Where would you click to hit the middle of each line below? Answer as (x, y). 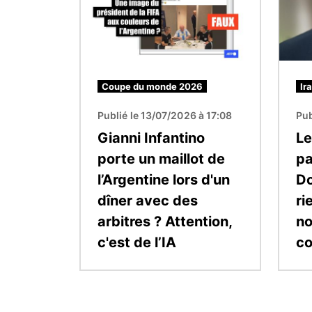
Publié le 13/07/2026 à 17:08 (165, 116)
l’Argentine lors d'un (164, 180)
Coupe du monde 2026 (152, 87)
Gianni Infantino (151, 138)
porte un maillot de (161, 159)
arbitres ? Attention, (165, 222)
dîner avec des (148, 201)
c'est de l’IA (137, 243)
